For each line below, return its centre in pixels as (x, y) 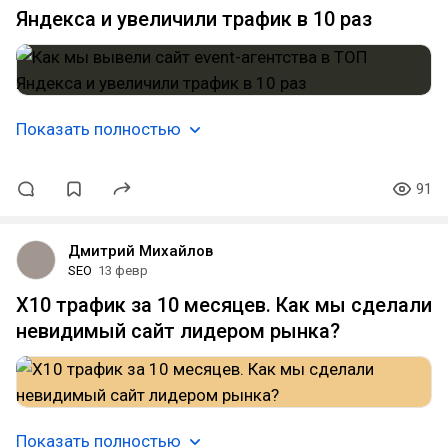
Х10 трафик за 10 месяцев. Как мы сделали (224, 305)
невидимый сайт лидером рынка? (178, 331)
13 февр (123, 270)
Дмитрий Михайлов (140, 251)
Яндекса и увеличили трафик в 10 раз (194, 19)
